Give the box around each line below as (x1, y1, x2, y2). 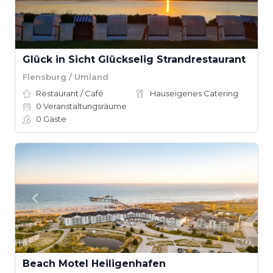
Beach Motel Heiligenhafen (23, 258, 166, 269)
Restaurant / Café (36, 88, 104, 98)
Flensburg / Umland (23, 71, 108, 82)
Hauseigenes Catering (150, 88, 238, 98)
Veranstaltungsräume (41, 101, 127, 111)
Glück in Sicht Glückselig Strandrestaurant (23, 54, 246, 65)
